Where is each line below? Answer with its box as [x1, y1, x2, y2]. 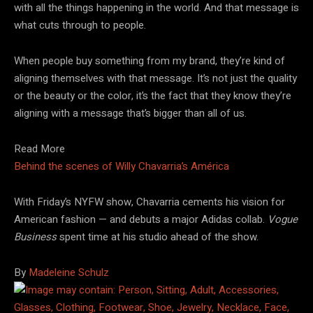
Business [14, 228, 57, 245]
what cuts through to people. [14, 17, 146, 33]
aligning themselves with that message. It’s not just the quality [14, 70, 297, 86]
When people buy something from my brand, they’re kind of [14, 52, 285, 68]
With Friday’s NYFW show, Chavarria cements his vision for [14, 194, 285, 210]
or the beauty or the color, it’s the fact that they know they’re [14, 87, 291, 103]
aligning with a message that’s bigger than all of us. [14, 105, 247, 121]
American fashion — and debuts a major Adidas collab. [14, 211, 268, 227]
